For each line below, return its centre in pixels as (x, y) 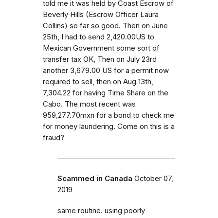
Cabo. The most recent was (89, 104)
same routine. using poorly (101, 210)
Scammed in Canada (95, 178)
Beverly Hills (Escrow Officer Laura (101, 14)
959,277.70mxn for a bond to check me (109, 115)
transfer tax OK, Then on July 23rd (100, 59)
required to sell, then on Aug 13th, (98, 82)
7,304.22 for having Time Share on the (106, 93)
